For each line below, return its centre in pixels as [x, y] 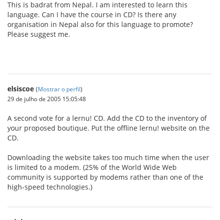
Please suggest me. [39, 34]
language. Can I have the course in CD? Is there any [92, 14]
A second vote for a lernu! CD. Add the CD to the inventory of [107, 118]
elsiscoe [21, 89]
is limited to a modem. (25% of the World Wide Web [92, 167]
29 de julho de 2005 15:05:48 [47, 99]
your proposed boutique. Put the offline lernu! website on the [109, 128]
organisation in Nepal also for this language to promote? [100, 24]
